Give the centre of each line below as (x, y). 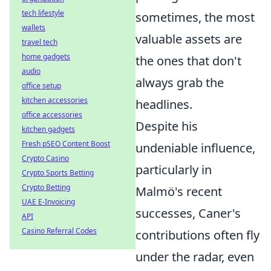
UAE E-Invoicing (48, 202)
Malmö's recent (179, 191)
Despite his (167, 126)
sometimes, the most (195, 17)
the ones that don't (188, 60)
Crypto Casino (45, 158)
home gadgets (46, 57)
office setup (41, 86)
